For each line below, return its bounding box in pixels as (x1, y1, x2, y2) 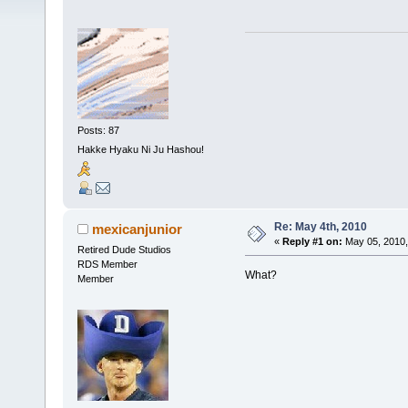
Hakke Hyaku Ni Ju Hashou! (76, 144, 204, 156)
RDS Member (76, 258, 138, 270)
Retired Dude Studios (76, 243, 171, 255)
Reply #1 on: (281, 235, 342, 247)
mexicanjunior (92, 220, 183, 237)
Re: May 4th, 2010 (273, 219, 367, 233)
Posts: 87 (76, 124, 119, 136)
